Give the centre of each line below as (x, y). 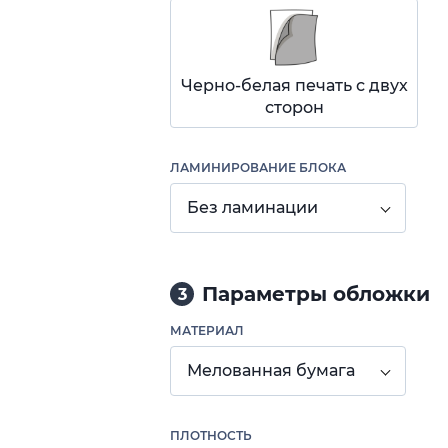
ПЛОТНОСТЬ (211, 435)
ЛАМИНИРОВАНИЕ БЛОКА (258, 167)
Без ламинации (252, 207)
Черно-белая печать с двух (294, 85)
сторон (294, 107)
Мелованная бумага (271, 370)
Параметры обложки (316, 294)
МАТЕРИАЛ (207, 330)
